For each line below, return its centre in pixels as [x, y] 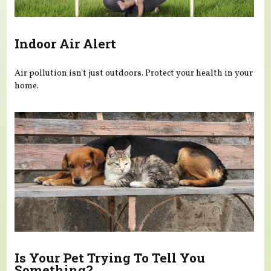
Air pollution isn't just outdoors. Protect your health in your [134, 73]
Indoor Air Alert [66, 43]
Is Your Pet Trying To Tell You [110, 258]
